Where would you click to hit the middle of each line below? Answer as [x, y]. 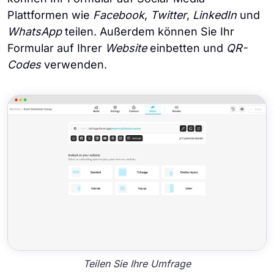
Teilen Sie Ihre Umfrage [137, 263]
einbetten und [187, 48]
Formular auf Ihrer [56, 48]
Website [126, 48]
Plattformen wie [50, 15]
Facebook [119, 15]
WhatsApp [35, 32]
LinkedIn [215, 15]
